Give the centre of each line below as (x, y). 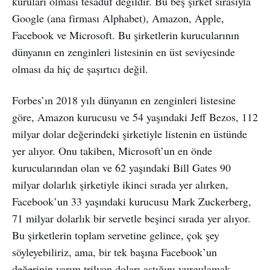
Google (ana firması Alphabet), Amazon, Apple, (118, 18)
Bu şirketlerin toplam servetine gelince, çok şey (116, 235)
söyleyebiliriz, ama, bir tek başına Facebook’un (115, 252)
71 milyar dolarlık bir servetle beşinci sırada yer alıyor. (131, 218)
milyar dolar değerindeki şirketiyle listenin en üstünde (130, 133)
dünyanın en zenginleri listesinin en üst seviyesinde (124, 52)
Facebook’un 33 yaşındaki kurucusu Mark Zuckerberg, (132, 201)
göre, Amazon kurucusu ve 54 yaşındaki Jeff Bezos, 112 (135, 117)
